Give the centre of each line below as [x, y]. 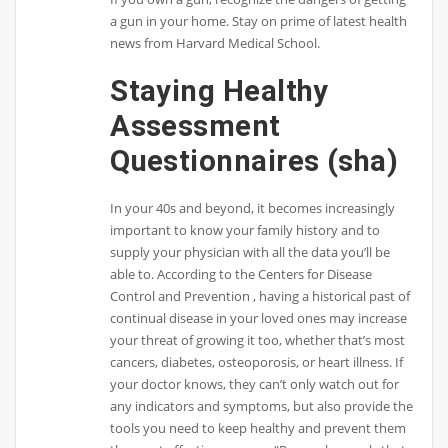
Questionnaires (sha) [254, 160]
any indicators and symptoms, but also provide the [262, 406]
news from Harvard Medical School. [215, 42]
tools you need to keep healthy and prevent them [258, 428]
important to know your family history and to [245, 230]
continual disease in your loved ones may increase [259, 318]
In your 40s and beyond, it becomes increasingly [253, 208]
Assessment [195, 125]
